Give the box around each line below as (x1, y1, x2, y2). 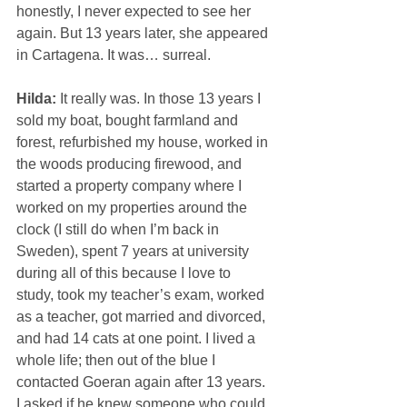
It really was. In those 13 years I (60, 91, 264, 107)
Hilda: (16, 91, 60, 107)
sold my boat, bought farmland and (16, 113, 242, 129)
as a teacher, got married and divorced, (16, 309, 269, 325)
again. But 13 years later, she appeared (16, 25, 272, 42)
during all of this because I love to (16, 265, 234, 282)
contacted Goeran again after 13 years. (16, 374, 269, 391)
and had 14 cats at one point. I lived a (16, 331, 259, 347)
